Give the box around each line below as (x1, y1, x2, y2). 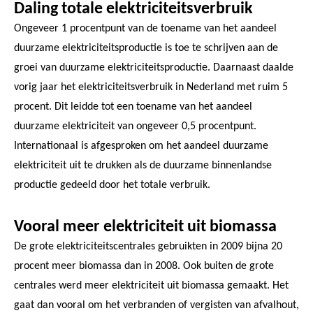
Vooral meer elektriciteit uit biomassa (14, 218, 277, 235)
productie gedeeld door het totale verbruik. (14, 179, 210, 191)
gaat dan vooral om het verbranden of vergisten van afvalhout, (14, 299, 299, 311)
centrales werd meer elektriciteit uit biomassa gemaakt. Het (14, 279, 289, 291)
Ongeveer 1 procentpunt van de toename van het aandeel (14, 22, 277, 34)
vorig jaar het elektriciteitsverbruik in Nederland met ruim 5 (14, 81, 288, 93)
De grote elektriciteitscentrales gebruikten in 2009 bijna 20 (14, 240, 282, 252)
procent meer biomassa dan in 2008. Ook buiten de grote (14, 260, 274, 272)
